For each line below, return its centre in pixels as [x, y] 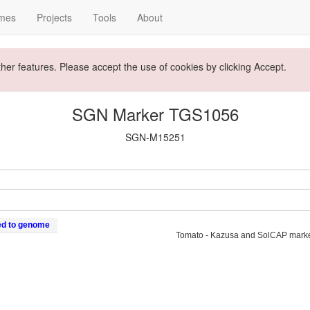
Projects [54, 17]
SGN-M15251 [155, 137]
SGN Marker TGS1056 [155, 114]
